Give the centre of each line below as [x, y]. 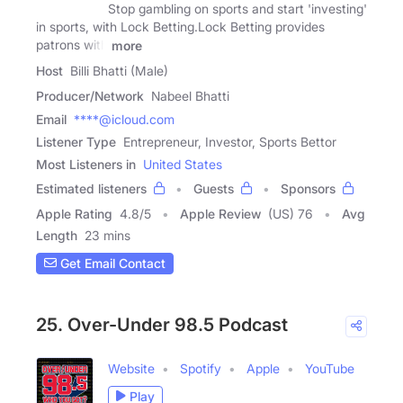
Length [57, 235]
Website [131, 368]
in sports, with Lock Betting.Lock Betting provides [180, 27]
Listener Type [76, 141]
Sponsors [308, 188]
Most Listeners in [86, 164]
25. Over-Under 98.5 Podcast [162, 324]
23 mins [107, 235]
